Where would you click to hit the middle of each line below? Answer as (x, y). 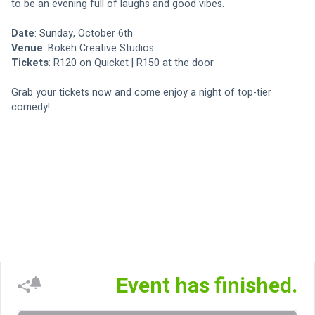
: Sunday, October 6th (84, 34)
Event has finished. (207, 286)
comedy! (32, 108)
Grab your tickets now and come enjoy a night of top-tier (143, 93)
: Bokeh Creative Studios (98, 49)
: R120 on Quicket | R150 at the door (131, 63)
